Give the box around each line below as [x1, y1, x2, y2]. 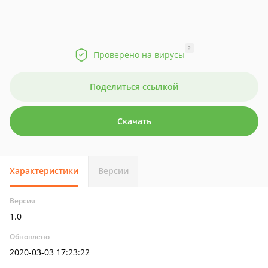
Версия [10, 196, 35, 206]
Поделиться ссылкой [90, 81, 178, 92]
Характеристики [10, 165, 78, 176]
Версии [98, 165, 129, 176]
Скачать [117, 115, 151, 127]
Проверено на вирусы [93, 49, 185, 60]
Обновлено [10, 232, 50, 242]
